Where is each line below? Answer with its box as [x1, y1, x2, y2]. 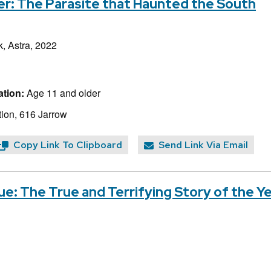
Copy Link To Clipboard [13, 139, 122, 152]
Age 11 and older [24, 85, 100, 100]
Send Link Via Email [158, 139, 248, 152]
